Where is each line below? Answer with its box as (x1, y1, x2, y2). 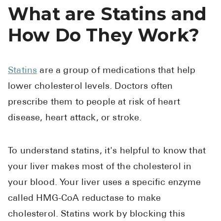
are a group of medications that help (37, 66, 196, 76)
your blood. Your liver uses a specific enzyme (8, 178, 201, 188)
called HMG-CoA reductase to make (8, 194, 161, 204)
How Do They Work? (8, 24, 199, 46)
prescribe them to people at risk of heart (8, 98, 180, 108)
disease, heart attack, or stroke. (8, 113, 142, 123)
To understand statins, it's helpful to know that (8, 147, 206, 156)
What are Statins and (8, 3, 207, 25)
